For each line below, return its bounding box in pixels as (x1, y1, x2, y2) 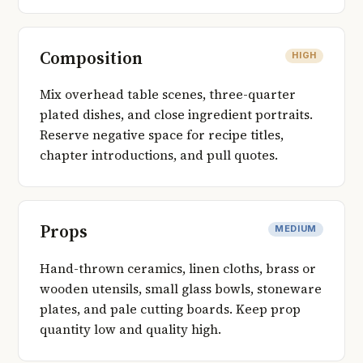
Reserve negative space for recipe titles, (40, 126, 284, 144)
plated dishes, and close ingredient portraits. (40, 106, 313, 124)
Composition (40, 45, 143, 70)
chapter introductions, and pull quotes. (40, 147, 278, 164)
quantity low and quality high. (40, 320, 221, 338)
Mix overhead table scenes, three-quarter (40, 86, 296, 104)
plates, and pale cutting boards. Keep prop (40, 300, 301, 318)
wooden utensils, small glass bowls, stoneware (40, 280, 322, 297)
